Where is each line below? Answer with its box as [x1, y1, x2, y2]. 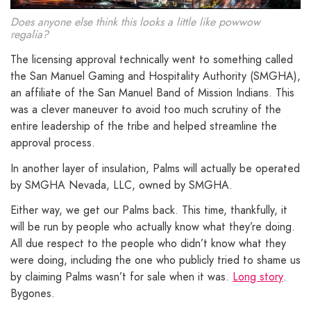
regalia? [10, 26, 49, 42]
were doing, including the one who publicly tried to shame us [10, 252, 301, 269]
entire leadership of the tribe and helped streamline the [10, 117, 277, 134]
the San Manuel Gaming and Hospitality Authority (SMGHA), [10, 67, 301, 84]
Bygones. [10, 285, 55, 302]
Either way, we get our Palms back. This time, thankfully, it [10, 202, 287, 219]
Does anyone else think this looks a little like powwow [10, 13, 260, 30]
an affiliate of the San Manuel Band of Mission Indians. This [10, 84, 294, 101]
